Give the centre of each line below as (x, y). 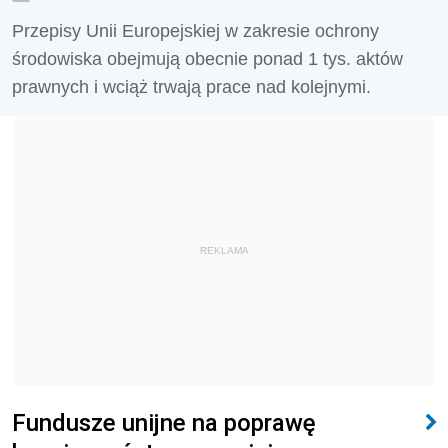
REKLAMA (224, 250)
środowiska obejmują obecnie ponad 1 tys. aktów (207, 59)
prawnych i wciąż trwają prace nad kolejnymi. (191, 87)
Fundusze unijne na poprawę (164, 422)
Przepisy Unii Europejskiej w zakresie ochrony (195, 31)
